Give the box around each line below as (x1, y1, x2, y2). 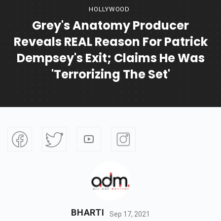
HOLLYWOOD (88, 5, 130, 13)
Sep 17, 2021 (109, 210, 150, 218)
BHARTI (71, 207, 105, 218)
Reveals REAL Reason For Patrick (13, 34, 208, 50)
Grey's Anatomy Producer (32, 17, 189, 34)
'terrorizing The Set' (51, 66, 170, 83)
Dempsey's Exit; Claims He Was (16, 50, 205, 67)
